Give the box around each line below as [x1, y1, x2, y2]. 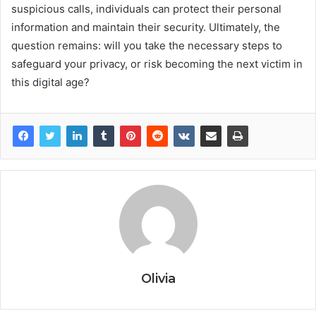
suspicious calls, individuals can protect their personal [11, 2, 281, 16]
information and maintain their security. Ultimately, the [11, 20, 280, 35]
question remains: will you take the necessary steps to [11, 39, 282, 53]
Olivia [140, 271, 176, 287]
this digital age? [11, 75, 90, 90]
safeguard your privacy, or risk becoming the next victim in [11, 57, 303, 71]
